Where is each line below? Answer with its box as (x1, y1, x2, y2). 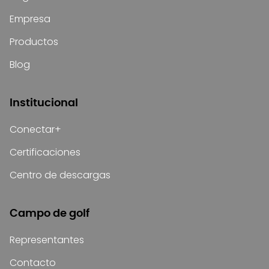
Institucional (10, 98, 79, 109)
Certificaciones (10, 145, 80, 160)
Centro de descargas (10, 168, 110, 183)
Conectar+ (10, 122, 61, 137)
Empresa (10, 12, 50, 26)
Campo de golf (10, 208, 90, 220)
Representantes (10, 233, 84, 247)
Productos (10, 35, 58, 49)
